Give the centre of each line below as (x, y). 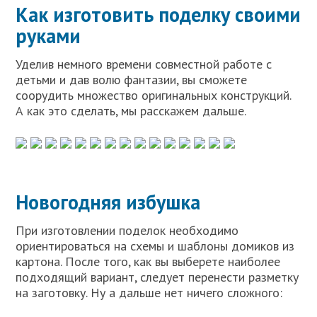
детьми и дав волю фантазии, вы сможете (132, 80)
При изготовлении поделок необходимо (127, 230)
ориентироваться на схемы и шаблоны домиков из (155, 246)
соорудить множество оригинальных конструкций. (154, 95)
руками (48, 36)
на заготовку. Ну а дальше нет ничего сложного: (149, 293)
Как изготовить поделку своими (158, 15)
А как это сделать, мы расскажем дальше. (131, 111)
